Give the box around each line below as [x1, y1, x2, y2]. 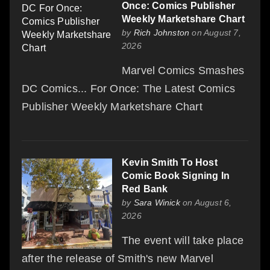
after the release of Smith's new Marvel [22, 252, 213, 265]
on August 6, [180, 197, 232, 207]
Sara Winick [133, 197, 180, 207]
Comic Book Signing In [122, 170, 230, 181]
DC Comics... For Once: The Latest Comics [22, 82, 236, 95]
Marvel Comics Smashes [122, 64, 245, 77]
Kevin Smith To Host [122, 157, 218, 168]
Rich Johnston [133, 27, 190, 37]
